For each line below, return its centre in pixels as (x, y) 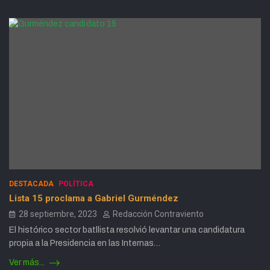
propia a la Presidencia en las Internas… (85, 243)
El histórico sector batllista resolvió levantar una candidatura (127, 230)
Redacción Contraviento (158, 214)
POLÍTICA (76, 184)
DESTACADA (31, 184)
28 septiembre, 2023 (58, 214)
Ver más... (28, 263)
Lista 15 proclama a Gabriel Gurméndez (94, 199)
